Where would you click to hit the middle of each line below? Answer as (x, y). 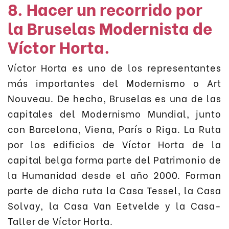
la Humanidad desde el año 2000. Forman (114, 174)
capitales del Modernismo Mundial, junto (114, 113)
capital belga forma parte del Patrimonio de (114, 159)
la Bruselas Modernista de (110, 27)
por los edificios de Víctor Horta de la (114, 144)
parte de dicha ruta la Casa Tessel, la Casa (114, 190)
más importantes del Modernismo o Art (114, 82)
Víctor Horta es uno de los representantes (114, 67)
